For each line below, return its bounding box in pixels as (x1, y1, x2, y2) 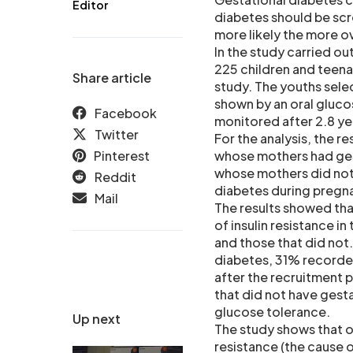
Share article (72, 69, 151, 87)
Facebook (95, 105, 157, 122)
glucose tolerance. (214, 303, 330, 321)
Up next (72, 310, 121, 328)
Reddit (95, 169, 136, 186)
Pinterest (94, 147, 150, 165)
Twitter (95, 126, 139, 143)
